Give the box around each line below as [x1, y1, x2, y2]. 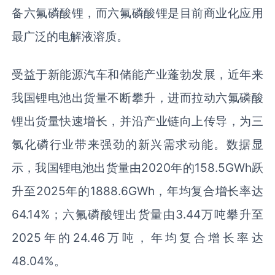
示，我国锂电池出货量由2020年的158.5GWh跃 [12, 160, 263, 175]
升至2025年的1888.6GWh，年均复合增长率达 [12, 183, 263, 198]
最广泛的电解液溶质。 [12, 28, 129, 44]
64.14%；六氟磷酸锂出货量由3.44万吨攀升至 [12, 206, 263, 222]
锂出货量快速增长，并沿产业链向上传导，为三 [12, 113, 263, 128]
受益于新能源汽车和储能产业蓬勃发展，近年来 [12, 66, 263, 82]
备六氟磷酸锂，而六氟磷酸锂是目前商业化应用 [12, 5, 263, 20]
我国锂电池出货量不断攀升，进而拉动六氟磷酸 [12, 90, 263, 105]
